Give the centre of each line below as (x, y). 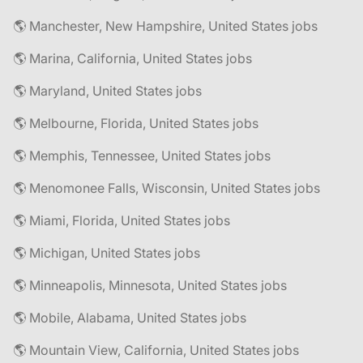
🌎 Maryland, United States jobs (107, 91)
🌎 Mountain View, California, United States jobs (156, 350)
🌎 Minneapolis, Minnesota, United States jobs (150, 285)
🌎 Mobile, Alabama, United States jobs (130, 318)
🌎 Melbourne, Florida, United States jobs (136, 123)
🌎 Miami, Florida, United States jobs (122, 220)
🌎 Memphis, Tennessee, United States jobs (142, 156)
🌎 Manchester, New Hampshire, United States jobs (165, 26)
